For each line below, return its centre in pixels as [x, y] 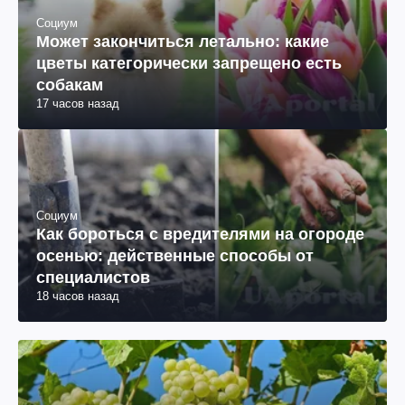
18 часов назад [78, 297]
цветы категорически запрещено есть [189, 64]
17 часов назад [78, 104]
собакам [70, 85]
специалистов [93, 278]
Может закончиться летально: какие [183, 42]
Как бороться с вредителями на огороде [200, 235]
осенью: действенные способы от [175, 256]
